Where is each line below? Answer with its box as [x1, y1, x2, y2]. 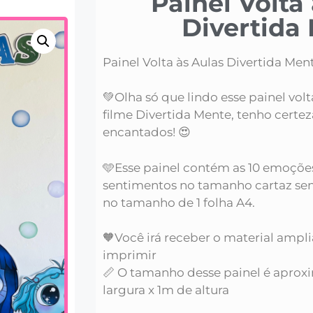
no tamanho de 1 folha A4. [103, 195, 255, 210]
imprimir [103, 248, 156, 263]
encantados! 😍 [103, 125, 191, 140]
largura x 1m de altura [103, 283, 229, 298]
